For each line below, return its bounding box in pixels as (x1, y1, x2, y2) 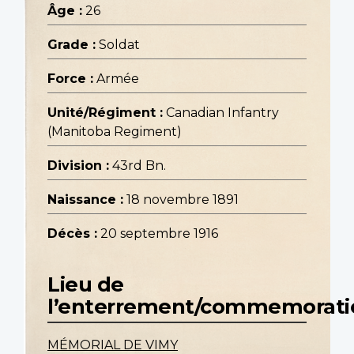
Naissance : (47, 192, 123, 208)
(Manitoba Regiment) (47, 124, 182, 140)
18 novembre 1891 (126, 192, 239, 208)
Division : (47, 158, 109, 174)
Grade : (47, 37, 96, 53)
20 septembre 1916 (100, 226, 218, 242)
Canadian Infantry (166, 105, 279, 121)
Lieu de (47, 272, 124, 297)
